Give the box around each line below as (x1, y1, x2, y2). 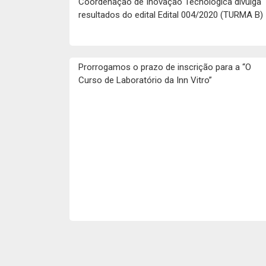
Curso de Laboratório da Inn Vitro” (78, 75, 212, 85)
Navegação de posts (78, 234, 150, 243)
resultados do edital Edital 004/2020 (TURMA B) (78, 9, 263, 20)
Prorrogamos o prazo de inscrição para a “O (78, 62, 251, 72)
